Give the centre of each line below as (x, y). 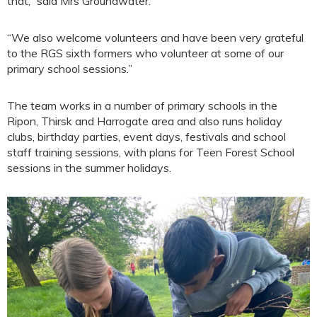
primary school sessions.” (70, 69)
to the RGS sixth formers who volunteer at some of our (145, 53)
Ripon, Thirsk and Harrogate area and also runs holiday (145, 121)
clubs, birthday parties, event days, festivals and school (146, 137)
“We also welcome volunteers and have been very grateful (155, 38)
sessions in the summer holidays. (89, 168)
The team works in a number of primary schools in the (142, 105)
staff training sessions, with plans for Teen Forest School (151, 152)
